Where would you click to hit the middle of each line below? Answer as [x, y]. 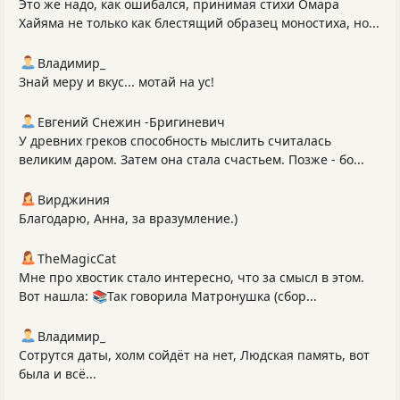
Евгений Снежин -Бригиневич [131, 122]
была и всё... [58, 374]
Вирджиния [74, 200]
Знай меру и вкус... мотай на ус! [117, 82]
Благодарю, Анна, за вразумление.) [128, 219]
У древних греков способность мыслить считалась [175, 141]
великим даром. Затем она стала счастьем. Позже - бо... [192, 160]
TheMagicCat [77, 259]
